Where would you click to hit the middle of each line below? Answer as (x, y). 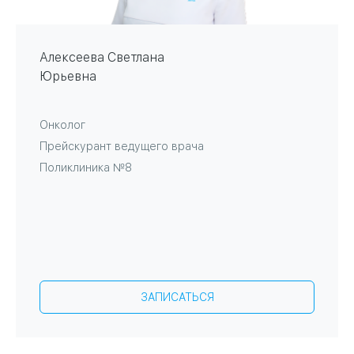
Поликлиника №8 (86, 168)
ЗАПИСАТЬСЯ (177, 298)
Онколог (62, 125)
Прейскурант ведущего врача (122, 147)
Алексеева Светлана (102, 58)
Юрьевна (68, 77)
